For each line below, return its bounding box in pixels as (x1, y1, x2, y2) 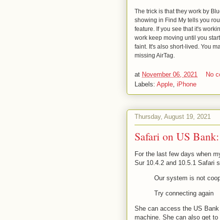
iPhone (177, 80, 196, 88)
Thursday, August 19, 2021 (135, 113, 211, 120)
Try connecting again (154, 189, 216, 197)
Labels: (135, 80, 157, 88)
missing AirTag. (135, 52, 175, 59)
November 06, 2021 (142, 70, 197, 78)
